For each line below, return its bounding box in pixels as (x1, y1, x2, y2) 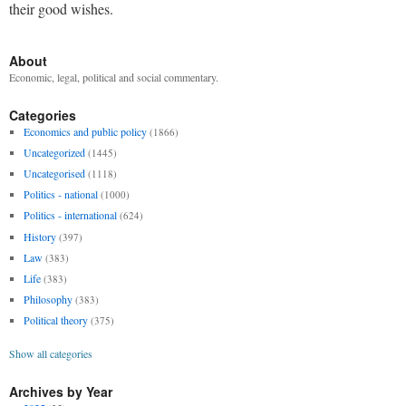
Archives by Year (9, 382, 112, 401)
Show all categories (9, 346, 92, 362)
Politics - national (23, 187, 98, 202)
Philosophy (23, 292, 72, 307)
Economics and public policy (23, 123, 147, 139)
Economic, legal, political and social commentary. (9, 69, 218, 84)
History (23, 228, 56, 244)
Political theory (23, 313, 88, 328)
